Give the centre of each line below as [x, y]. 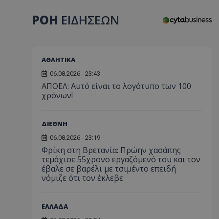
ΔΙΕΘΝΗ [55, 123]
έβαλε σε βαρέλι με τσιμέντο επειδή [109, 168]
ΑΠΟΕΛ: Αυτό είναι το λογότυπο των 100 [116, 86]
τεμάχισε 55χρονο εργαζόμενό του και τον [121, 159]
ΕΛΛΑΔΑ [55, 206]
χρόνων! [57, 95]
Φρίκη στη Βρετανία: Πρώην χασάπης [111, 150]
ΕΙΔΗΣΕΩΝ [90, 20]
